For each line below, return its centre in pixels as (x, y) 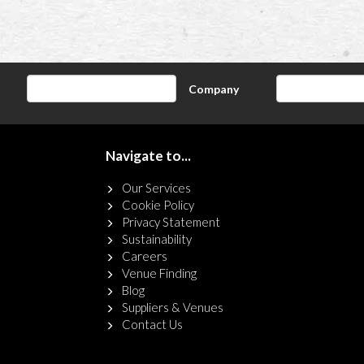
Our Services (156, 188)
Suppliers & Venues (172, 307)
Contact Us (152, 324)
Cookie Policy (158, 205)
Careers (144, 256)
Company (214, 89)
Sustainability (156, 239)
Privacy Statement (171, 222)
